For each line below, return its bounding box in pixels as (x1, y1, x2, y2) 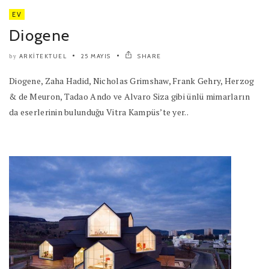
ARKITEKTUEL (19, 52, 67, 61)
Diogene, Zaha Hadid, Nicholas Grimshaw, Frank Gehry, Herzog (9, 75, 255, 87)
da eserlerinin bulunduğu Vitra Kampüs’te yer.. (9, 106, 189, 118)
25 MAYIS (80, 52, 111, 61)
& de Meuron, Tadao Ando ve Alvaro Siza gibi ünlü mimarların (9, 91, 250, 103)
